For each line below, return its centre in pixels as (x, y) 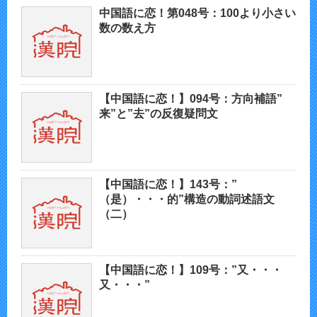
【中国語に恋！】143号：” (168, 185)
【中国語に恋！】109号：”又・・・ (191, 270)
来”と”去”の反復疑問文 (158, 114)
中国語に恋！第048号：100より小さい (197, 13)
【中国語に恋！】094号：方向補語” (191, 99)
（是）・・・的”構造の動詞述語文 (187, 200)
